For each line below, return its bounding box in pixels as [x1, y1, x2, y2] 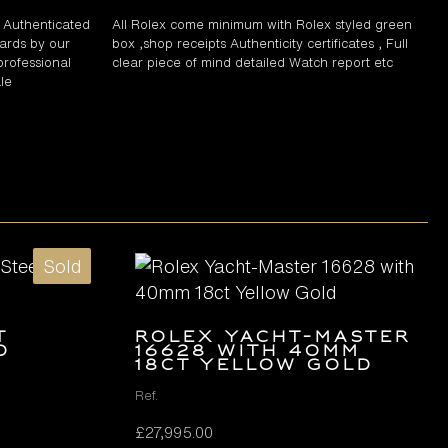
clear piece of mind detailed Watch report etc [112, 52, 393, 72]
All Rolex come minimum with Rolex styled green [112, 14, 412, 34]
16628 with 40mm [135, 341, 362, 362]
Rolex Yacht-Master [135, 327, 413, 348]
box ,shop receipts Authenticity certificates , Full [112, 33, 408, 53]
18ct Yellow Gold [135, 355, 375, 376]
